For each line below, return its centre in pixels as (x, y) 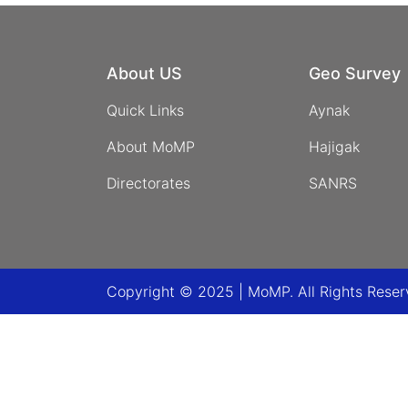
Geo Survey (354, 73)
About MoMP (151, 147)
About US (144, 73)
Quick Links (145, 110)
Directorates (148, 183)
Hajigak (334, 147)
